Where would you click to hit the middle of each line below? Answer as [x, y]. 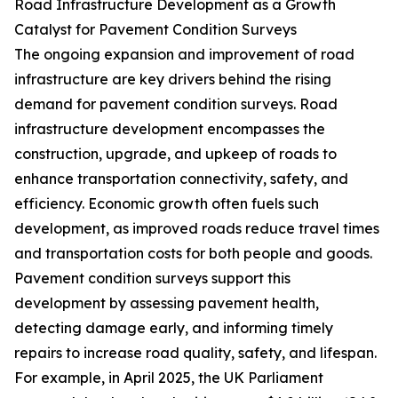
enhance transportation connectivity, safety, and [181, 179]
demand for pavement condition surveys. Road [176, 104]
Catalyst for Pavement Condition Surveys [155, 30]
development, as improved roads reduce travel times [197, 229]
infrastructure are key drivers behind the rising [173, 80]
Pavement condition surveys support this [152, 279]
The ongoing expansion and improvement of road [184, 55]
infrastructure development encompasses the [170, 129]
